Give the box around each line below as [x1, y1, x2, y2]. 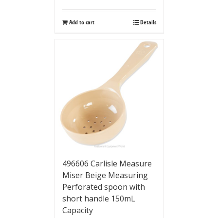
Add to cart [69, 18, 94, 26]
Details [140, 18, 156, 26]
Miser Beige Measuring [62, 170, 148, 181]
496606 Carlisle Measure [62, 158, 152, 169]
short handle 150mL [62, 193, 135, 204]
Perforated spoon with [62, 182, 145, 192]
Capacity [62, 205, 93, 216]
